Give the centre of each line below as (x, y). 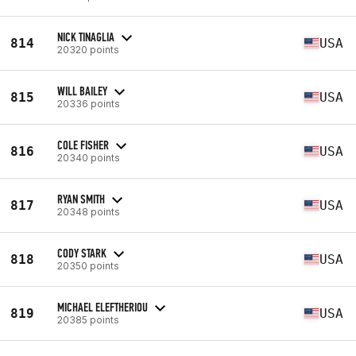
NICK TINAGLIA (86, 37)
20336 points (89, 103)
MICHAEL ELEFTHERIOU (103, 307)
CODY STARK (82, 253)
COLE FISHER (83, 145)
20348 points (89, 211)
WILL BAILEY (82, 91)
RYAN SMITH (81, 199)
